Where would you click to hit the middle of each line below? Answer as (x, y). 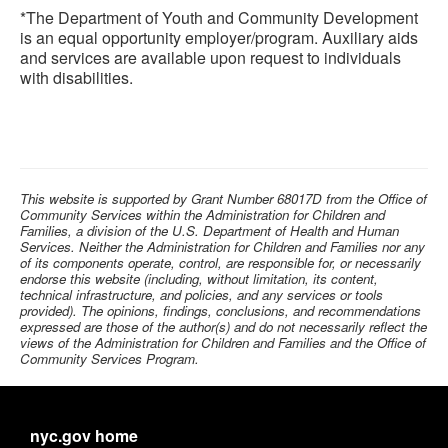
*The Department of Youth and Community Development (219, 17)
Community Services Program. (109, 358)
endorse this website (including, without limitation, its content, (199, 278)
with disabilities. (76, 77)
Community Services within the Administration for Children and (202, 214)
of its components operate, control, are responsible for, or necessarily (220, 262)
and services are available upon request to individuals (210, 57)
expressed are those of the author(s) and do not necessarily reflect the (223, 326)
